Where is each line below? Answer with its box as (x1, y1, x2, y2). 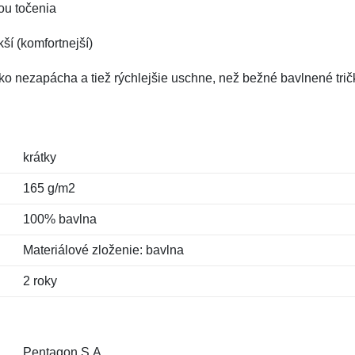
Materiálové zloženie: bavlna (22, 243, 184, 257)
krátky (22, 151, 56, 164)
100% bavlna (22, 212, 97, 226)
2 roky (22, 274, 57, 288)
